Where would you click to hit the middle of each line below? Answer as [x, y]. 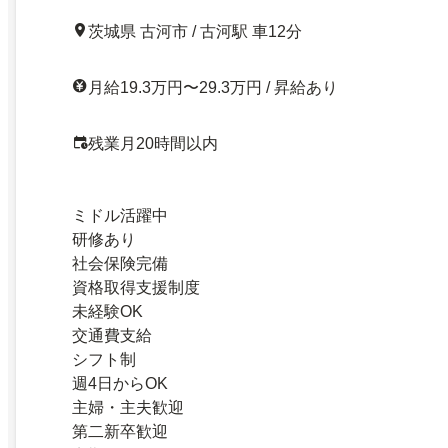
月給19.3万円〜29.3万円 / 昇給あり [213, 88]
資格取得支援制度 [136, 288]
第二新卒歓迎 [120, 432]
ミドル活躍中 [120, 216]
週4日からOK [120, 384]
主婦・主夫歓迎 [128, 408]
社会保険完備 [120, 264]
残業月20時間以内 [153, 144]
